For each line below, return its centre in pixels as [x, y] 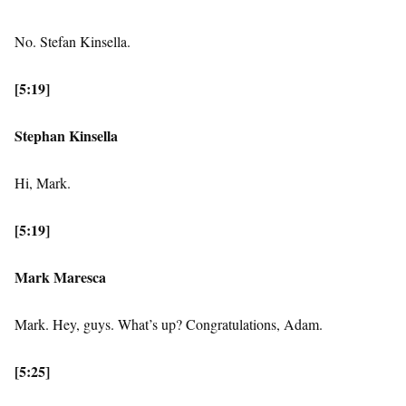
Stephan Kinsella [66, 136]
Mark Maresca [60, 277]
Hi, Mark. [43, 183]
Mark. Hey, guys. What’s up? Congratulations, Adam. [169, 324]
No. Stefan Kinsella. [72, 42]
